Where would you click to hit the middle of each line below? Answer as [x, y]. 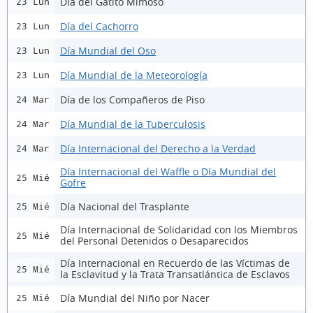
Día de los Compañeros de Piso [132, 99]
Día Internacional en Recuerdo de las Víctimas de [175, 263]
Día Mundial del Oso [108, 50]
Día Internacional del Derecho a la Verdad [158, 148]
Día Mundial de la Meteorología [134, 75]
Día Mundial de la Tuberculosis [133, 124]
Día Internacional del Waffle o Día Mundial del [168, 172]
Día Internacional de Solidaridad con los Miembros [179, 230]
